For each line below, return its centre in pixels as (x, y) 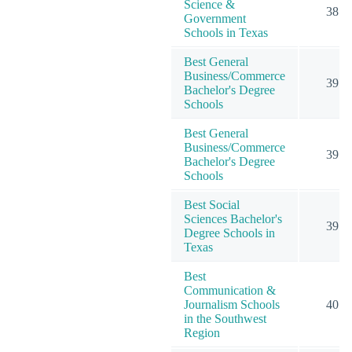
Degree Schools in (229, 233)
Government (215, 18)
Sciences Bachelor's (233, 218)
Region (202, 332)
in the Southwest (225, 318)
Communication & (230, 290)
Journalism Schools (232, 304)
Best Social (212, 204)
